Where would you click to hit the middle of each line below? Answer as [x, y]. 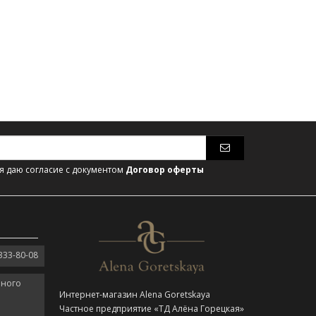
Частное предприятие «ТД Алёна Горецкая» [151, 309]
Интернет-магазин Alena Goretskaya [134, 294]
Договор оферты [165, 170]
